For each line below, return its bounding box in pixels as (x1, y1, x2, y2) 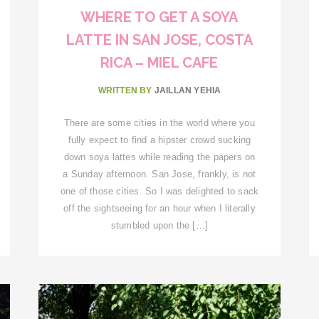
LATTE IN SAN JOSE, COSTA (66, 31, 253, 48)
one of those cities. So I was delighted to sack (60, 185, 259, 197)
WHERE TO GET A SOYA (80, 8, 239, 26)
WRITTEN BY (98, 85, 155, 95)
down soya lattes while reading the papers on (63, 151, 256, 162)
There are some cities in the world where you (64, 117, 255, 128)
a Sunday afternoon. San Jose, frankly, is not (63, 168, 256, 179)
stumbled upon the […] (110, 219, 209, 231)
